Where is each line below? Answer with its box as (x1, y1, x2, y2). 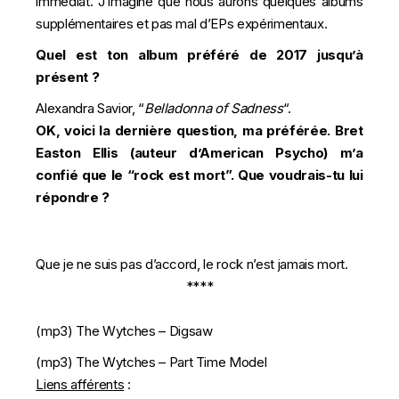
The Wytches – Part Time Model (76, 354, 267, 370)
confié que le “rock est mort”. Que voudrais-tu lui (36, 167, 363, 183)
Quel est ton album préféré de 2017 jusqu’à (36, 46, 363, 63)
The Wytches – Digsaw (76, 322, 213, 339)
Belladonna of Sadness (143, 100, 283, 117)
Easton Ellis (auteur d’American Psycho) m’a (36, 144, 363, 161)
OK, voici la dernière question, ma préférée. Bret (36, 122, 363, 139)
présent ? (36, 69, 100, 85)
